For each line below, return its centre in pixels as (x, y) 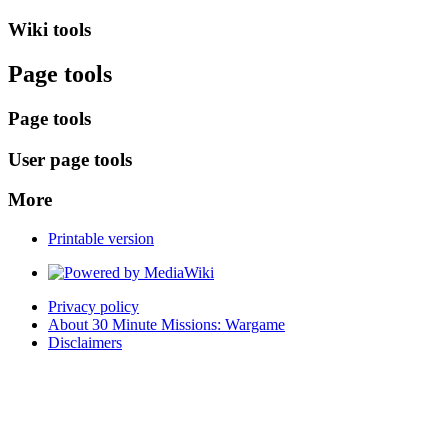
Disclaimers (85, 342)
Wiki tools (49, 30)
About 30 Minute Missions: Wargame (166, 324)
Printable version (101, 238)
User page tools (70, 159)
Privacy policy (93, 306)
